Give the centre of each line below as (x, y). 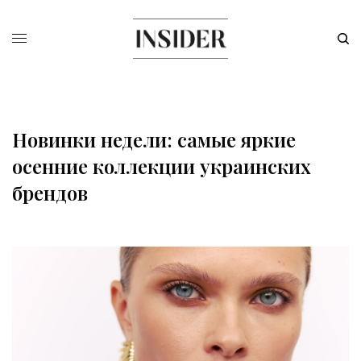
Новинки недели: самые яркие (154, 139)
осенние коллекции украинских (162, 166)
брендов (50, 193)
